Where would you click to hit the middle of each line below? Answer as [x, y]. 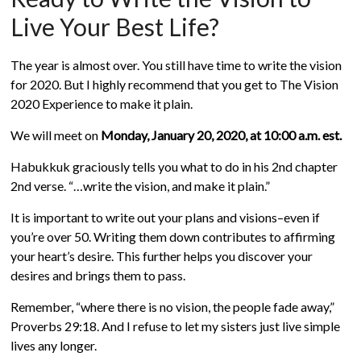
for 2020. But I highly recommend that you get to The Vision [175, 84]
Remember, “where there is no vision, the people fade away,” [173, 307]
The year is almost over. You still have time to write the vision [176, 65]
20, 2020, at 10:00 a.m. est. [270, 135]
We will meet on [56, 135]
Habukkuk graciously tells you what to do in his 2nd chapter [174, 166]
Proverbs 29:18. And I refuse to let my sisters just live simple [176, 326]
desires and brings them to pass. [100, 275]
